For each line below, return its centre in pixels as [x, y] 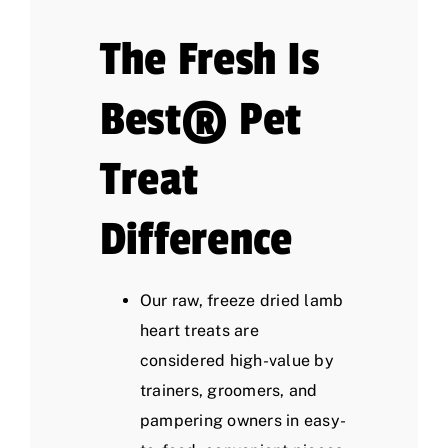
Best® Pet [201, 120]
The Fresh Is [209, 60]
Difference [196, 240]
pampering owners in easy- [243, 421]
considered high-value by [237, 361]
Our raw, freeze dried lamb [242, 301]
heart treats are [199, 331]
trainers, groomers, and [229, 391]
